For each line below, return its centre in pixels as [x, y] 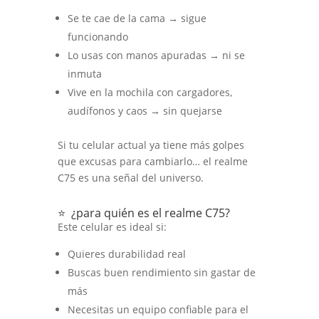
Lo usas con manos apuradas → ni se [156, 55]
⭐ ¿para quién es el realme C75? [143, 213]
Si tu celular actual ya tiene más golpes [151, 145]
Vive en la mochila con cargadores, [150, 92]
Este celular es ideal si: [112, 226]
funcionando [98, 36]
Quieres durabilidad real [126, 253]
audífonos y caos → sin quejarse [145, 110]
